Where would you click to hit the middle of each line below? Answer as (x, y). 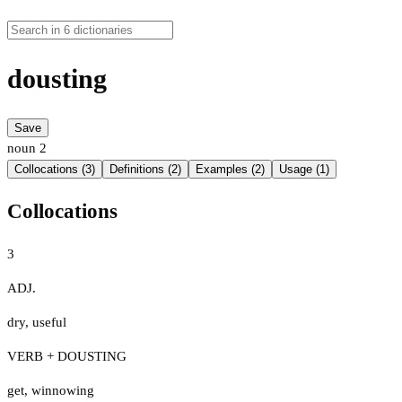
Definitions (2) (145, 170)
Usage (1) (304, 170)
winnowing (63, 390)
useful (49, 322)
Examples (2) (230, 170)
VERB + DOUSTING (67, 356)
